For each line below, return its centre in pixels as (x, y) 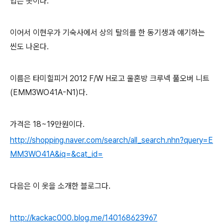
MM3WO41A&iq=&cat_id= (56, 154)
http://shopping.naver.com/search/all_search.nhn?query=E (111, 140)
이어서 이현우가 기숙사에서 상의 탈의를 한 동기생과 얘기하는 (108, 33)
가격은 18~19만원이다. (47, 124)
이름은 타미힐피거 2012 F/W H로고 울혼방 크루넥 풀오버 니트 (110, 78)
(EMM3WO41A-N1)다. (49, 92)
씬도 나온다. (29, 47)
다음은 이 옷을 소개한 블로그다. (60, 186)
